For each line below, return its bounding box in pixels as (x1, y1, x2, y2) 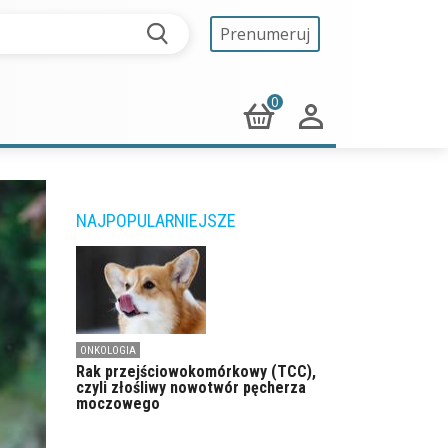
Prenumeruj (220, 23, 311, 45)
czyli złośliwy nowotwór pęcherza (76, 378, 306, 398)
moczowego (76, 394, 160, 414)
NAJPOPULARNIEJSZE (76, 210, 236, 231)
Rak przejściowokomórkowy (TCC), (76, 362, 316, 382)
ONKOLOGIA (80, 344, 136, 357)
